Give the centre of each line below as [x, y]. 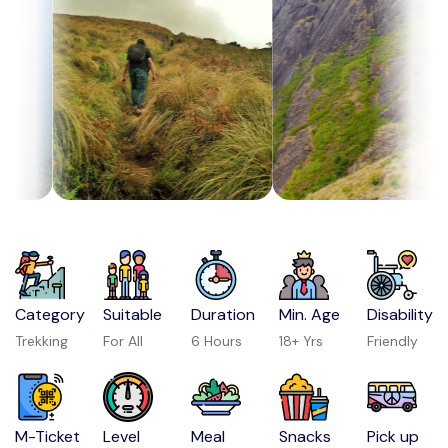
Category [50, 314]
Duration [223, 314]
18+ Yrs [301, 341]
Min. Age [310, 314]
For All [123, 341]
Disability [400, 314]
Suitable [133, 314]
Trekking [41, 341]
